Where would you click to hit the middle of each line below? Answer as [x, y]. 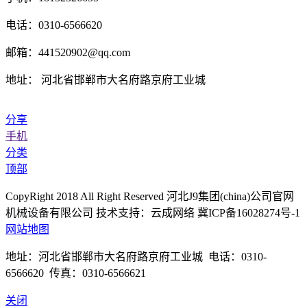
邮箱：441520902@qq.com [68, 53]
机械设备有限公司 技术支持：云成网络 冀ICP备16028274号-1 [153, 213]
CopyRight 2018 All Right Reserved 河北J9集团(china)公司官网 [150, 197]
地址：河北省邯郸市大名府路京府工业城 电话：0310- [136, 257]
